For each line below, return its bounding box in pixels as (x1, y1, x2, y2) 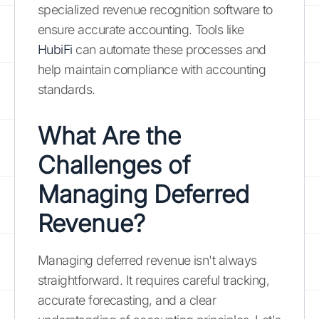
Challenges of (38, 150, 190, 179)
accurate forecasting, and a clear (38, 292, 216, 308)
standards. (38, 81, 95, 97)
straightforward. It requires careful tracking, (38, 272, 270, 288)
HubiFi (38, 41, 73, 57)
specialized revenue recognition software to (38, 1, 273, 17)
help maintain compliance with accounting (38, 61, 266, 77)
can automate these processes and (72, 41, 266, 57)
